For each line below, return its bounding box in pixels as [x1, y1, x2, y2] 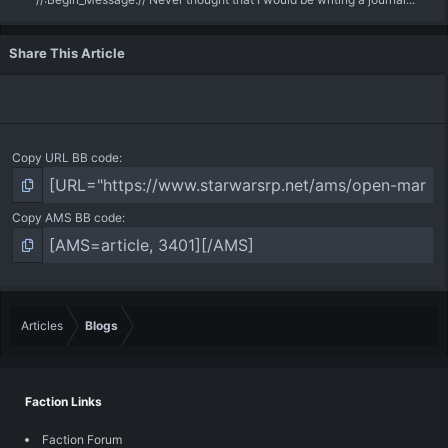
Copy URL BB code [12, 150, 119, 166]
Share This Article [9, 45, 125, 62]
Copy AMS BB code [12, 210, 122, 226]
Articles [21, 318, 63, 334]
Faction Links [25, 394, 102, 410]
